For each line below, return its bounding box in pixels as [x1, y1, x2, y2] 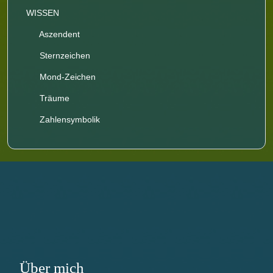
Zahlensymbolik [37, 114, 100, 124]
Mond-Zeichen [37, 71, 96, 82]
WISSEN [26, 7, 59, 18]
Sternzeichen [37, 50, 90, 60]
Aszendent [37, 29, 80, 39]
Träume [37, 93, 69, 103]
